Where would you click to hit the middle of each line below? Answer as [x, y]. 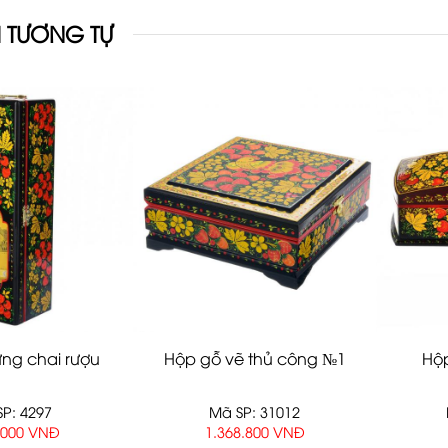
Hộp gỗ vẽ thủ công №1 [254, 358]
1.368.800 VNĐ [254, 431]
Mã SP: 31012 [255, 412]
